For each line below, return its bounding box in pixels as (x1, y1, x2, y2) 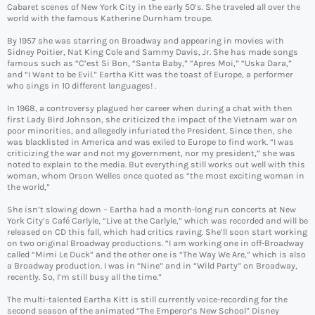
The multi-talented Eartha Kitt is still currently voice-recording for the (7, 295, 288, 305)
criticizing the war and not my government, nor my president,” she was (7, 148, 295, 159)
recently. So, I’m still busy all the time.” (7, 272, 162, 283)
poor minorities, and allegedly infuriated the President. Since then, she (7, 126, 292, 136)
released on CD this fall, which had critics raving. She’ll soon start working (7, 227, 307, 238)
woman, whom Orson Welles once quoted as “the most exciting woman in (7, 171, 304, 181)
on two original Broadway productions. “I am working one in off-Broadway (7, 238, 304, 249)
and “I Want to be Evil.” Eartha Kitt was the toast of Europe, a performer (7, 70, 293, 80)
